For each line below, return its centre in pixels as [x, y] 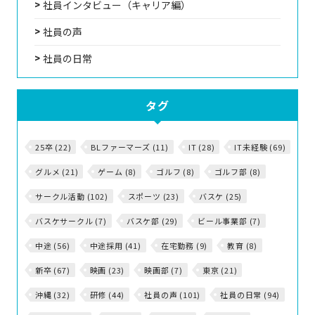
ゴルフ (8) [175, 171]
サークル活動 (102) [72, 196]
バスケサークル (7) [71, 220]
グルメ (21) [57, 171]
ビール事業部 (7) [230, 220]
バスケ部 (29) [152, 220]
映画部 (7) [163, 270]
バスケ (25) [220, 196]
